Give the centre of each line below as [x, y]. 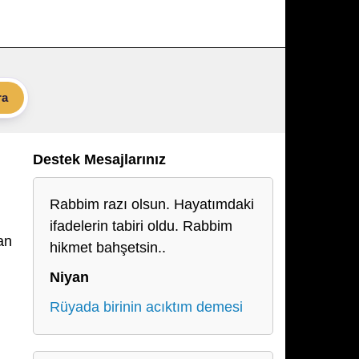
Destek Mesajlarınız [99, 159]
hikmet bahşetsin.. [108, 248]
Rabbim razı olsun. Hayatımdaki [152, 204]
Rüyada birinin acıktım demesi [146, 307]
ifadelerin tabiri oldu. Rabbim [141, 226]
